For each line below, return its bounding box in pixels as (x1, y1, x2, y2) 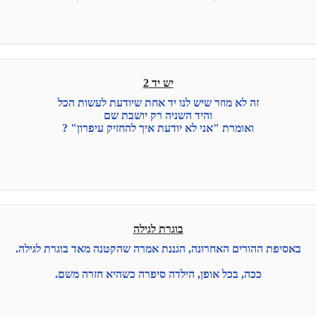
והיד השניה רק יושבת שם (104, 109, 212, 122)
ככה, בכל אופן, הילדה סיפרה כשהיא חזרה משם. (54, 268, 262, 281)
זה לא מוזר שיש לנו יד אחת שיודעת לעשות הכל (57, 97, 259, 109)
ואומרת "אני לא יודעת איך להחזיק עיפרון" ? (62, 122, 254, 135)
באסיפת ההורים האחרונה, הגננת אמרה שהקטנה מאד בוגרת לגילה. (15, 243, 301, 255)
